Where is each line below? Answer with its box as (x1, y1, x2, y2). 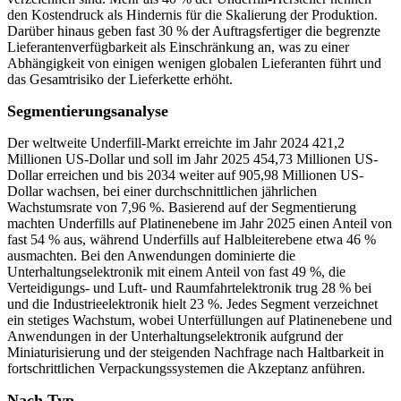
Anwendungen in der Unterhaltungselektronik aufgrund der (7, 328, 343, 345)
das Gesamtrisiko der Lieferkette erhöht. (7, 72, 233, 88)
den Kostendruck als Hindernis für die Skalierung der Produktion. (7, 7, 378, 23)
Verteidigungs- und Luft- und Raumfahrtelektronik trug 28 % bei (7, 280, 371, 296)
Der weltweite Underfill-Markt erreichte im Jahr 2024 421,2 (7, 135, 345, 151)
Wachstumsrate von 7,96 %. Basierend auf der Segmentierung (7, 200, 356, 216)
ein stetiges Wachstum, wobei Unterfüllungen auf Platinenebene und (7, 312, 392, 328)
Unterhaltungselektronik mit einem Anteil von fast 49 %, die (7, 264, 346, 280)
